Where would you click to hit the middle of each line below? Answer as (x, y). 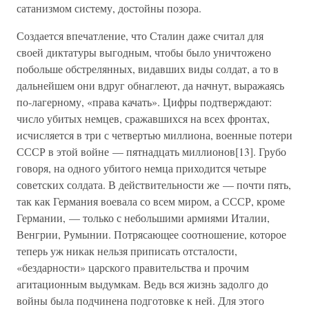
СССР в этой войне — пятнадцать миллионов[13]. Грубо (151, 151)
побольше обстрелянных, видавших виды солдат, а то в (148, 69)
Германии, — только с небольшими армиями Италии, (143, 218)
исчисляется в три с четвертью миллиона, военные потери (154, 135)
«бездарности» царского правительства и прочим (133, 267)
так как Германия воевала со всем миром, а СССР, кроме (151, 201)
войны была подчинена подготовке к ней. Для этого (140, 300)
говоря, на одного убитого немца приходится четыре (141, 168)
